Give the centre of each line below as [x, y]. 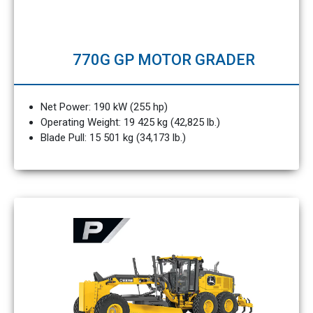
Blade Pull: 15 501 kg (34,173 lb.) [113, 138]
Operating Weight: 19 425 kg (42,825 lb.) [130, 122]
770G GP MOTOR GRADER [163, 60]
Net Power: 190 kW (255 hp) [104, 107]
